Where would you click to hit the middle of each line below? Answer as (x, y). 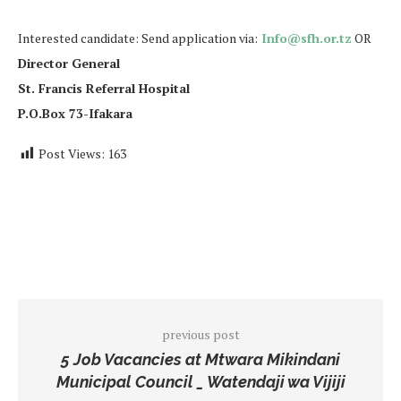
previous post (200, 334)
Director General (69, 63)
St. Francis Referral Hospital (104, 88)
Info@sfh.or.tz (307, 38)
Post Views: (72, 153)
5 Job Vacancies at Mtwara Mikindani (200, 359)
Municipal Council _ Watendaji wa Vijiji (200, 381)
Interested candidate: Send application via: (138, 38)
